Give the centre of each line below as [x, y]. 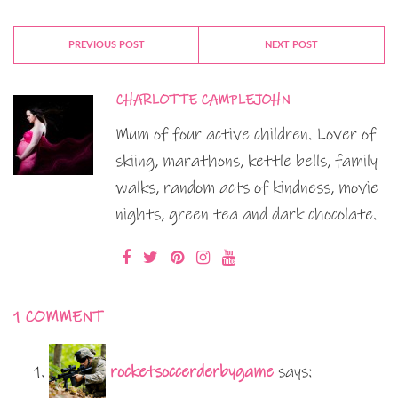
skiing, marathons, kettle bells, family [247, 161]
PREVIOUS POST [106, 44]
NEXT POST [291, 44]
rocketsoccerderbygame [192, 371]
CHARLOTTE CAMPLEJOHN [203, 99]
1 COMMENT [59, 317]
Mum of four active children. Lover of [246, 134]
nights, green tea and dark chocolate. [246, 214]
